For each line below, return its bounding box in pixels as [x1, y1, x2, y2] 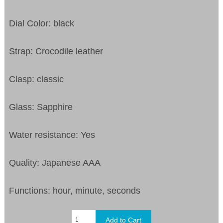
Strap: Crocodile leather [9, 46, 104, 56]
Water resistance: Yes [9, 129, 96, 140]
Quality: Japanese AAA [9, 157, 101, 168]
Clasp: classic [9, 74, 64, 84]
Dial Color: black [9, 18, 75, 28]
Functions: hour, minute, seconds [9, 185, 141, 196]
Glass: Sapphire [9, 102, 73, 112]
